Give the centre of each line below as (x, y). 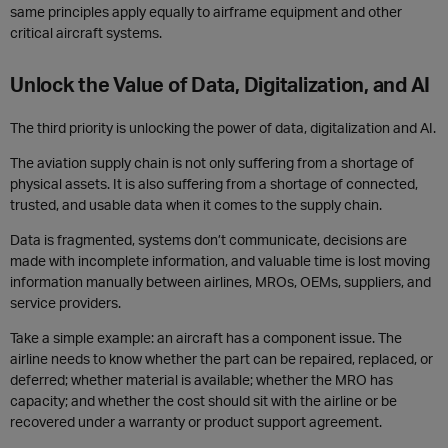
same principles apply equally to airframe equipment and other (206, 11)
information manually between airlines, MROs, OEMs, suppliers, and (220, 281)
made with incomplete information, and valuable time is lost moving (220, 260)
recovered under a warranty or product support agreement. (196, 421)
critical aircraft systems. (86, 32)
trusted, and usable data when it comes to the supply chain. (196, 204)
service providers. (65, 302)
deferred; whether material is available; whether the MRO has (201, 379)
